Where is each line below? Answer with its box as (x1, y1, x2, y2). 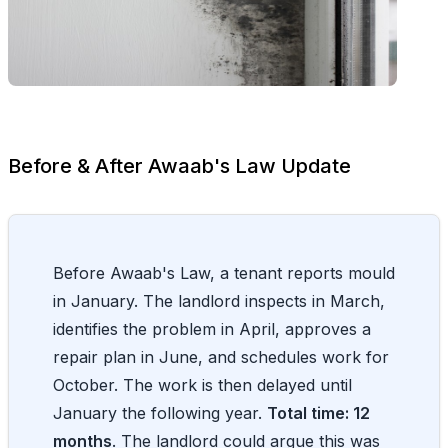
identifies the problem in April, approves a (53, 318, 371, 339)
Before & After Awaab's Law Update (8, 153, 351, 178)
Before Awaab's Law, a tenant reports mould (53, 262, 395, 283)
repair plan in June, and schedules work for (53, 346, 389, 367)
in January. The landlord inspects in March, (53, 290, 385, 311)
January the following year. (53, 402, 267, 423)
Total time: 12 (267, 402, 370, 423)
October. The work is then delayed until (53, 374, 352, 395)
